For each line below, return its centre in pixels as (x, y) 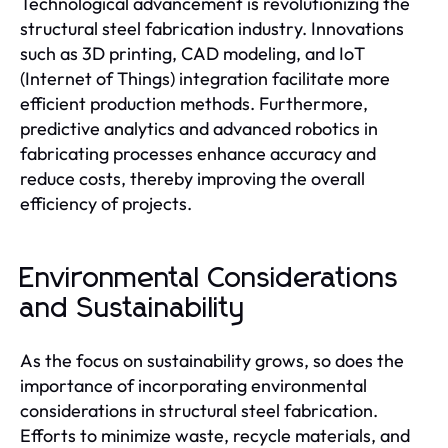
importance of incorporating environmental (193, 385)
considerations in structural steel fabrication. (199, 410)
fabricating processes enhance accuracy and (198, 153)
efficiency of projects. (106, 203)
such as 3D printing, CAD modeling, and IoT (192, 53)
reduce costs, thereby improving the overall (192, 178)
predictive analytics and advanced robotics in (199, 128)
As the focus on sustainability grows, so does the (212, 360)
